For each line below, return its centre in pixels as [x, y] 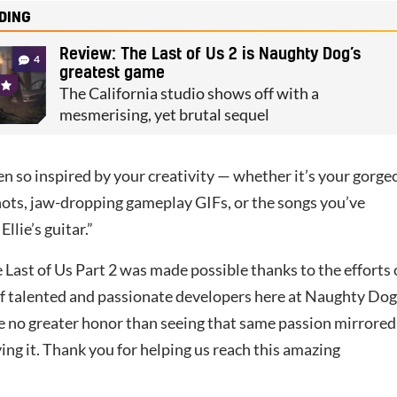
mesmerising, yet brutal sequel [165, 115]
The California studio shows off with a [190, 94]
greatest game [113, 74]
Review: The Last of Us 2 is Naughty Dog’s [210, 55]
